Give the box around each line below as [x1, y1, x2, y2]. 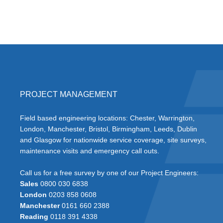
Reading [19, 213, 48, 221]
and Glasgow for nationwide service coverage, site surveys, [19, 136, 207, 144]
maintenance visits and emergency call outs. [19, 147, 159, 155]
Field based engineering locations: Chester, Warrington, [19, 114, 195, 122]
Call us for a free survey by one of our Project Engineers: [19, 169, 199, 177]
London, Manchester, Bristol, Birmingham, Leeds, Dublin [19, 125, 197, 133]
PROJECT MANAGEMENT [19, 90, 117, 99]
